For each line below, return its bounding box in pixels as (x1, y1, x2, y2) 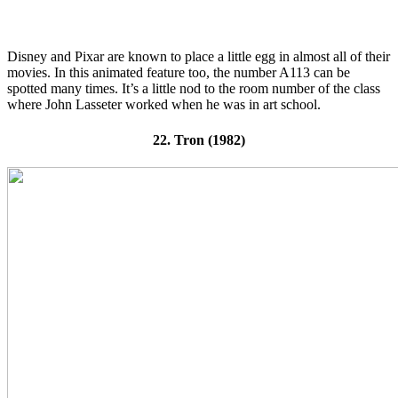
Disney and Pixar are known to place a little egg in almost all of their (7, 49, 390, 65)
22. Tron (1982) (153, 131, 245, 147)
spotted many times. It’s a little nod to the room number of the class (7, 81, 380, 97)
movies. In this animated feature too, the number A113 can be (7, 65, 350, 81)
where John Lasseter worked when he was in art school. (7, 97, 321, 113)
